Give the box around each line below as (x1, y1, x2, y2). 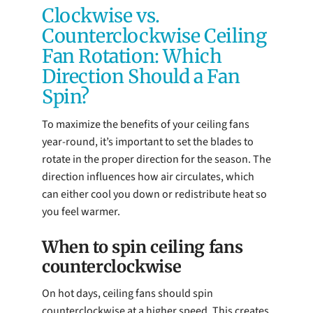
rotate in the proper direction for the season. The (42, 152, 271, 168)
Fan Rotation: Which (42, 44, 222, 68)
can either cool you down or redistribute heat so (42, 187, 267, 203)
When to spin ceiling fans (42, 236, 243, 257)
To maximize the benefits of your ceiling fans (42, 117, 249, 133)
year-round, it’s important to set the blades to (42, 134, 254, 150)
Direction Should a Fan (42, 64, 240, 88)
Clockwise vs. (42, 3, 160, 27)
